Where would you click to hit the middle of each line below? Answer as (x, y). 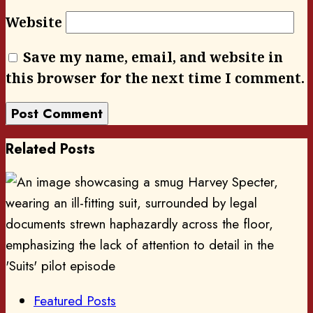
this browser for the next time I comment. (155, 78)
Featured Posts (75, 301)
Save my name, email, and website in (153, 57)
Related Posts (50, 149)
